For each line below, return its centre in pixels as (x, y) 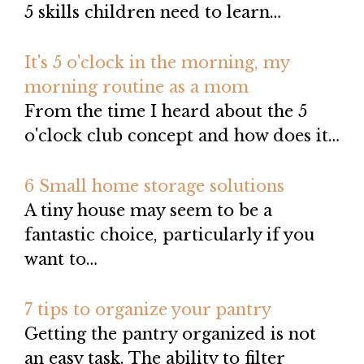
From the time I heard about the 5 (166, 112)
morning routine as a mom (136, 87)
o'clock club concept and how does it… (182, 136)
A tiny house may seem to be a (148, 211)
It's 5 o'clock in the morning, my (157, 63)
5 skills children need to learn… (153, 13)
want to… (61, 260)
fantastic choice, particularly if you (169, 235)
